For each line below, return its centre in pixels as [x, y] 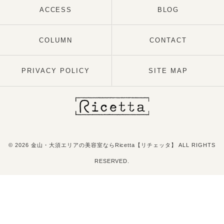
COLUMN [56, 40]
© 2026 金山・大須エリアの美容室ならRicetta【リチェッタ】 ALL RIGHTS [112, 145]
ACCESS [56, 10]
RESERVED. [112, 161]
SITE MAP [168, 71]
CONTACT [168, 40]
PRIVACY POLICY [56, 71]
